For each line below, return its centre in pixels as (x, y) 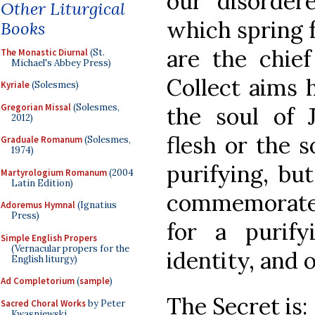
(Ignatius (96, 205)
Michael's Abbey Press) (61, 63)
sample (95, 281)
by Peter (105, 303)
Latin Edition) (42, 183)
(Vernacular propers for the (70, 248)
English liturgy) (44, 259)
